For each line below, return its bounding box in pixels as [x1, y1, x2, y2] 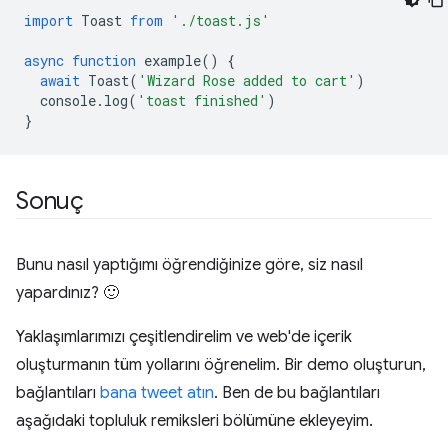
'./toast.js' [171, 10, 270, 30]
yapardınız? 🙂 [16, 282, 119, 303]
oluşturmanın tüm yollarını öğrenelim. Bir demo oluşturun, [16, 354, 426, 375]
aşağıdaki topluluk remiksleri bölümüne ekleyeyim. [16, 410, 373, 431]
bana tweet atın [100, 382, 214, 403]
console [40, 90, 96, 110]
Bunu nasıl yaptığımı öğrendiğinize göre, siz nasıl [16, 254, 363, 275]
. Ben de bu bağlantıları [214, 382, 380, 403]
